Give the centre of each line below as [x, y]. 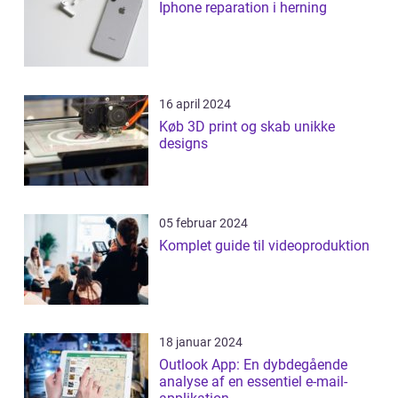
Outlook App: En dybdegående [253, 364]
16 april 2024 [195, 103]
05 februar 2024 [203, 223]
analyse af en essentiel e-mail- [253, 381]
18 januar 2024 [201, 342]
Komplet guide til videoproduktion [264, 245]
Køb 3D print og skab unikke [247, 126]
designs [183, 143]
